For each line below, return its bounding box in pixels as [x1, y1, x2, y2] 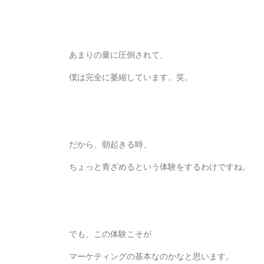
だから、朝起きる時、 [69, 138, 151, 150]
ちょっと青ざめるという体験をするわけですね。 [69, 161, 250, 172]
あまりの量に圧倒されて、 [69, 49, 168, 60]
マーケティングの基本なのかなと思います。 [69, 250, 234, 262]
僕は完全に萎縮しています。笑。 [69, 71, 193, 82]
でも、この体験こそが [69, 228, 151, 239]
